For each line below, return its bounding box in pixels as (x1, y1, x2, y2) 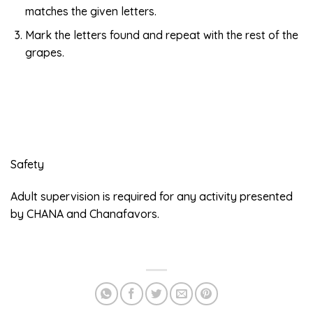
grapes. (24, 45, 64, 60)
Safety (10, 156, 44, 171)
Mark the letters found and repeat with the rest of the (24, 28, 298, 43)
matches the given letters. (24, 3, 156, 18)
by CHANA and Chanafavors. (10, 206, 159, 221)
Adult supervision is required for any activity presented (10, 189, 293, 203)
